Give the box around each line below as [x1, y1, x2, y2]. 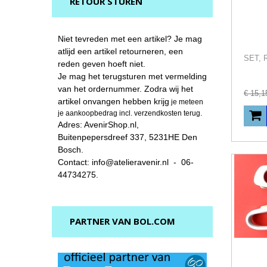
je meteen [169, 98, 203, 107]
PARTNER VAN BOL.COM [70, 215, 175, 228]
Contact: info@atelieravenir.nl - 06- [58, 157, 194, 167]
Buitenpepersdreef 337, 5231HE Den [58, 132, 197, 142]
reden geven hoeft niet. [58, 59, 145, 69]
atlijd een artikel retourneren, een [58, 46, 183, 57]
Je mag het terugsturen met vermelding [58, 72, 207, 82]
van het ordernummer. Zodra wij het [58, 84, 193, 94]
